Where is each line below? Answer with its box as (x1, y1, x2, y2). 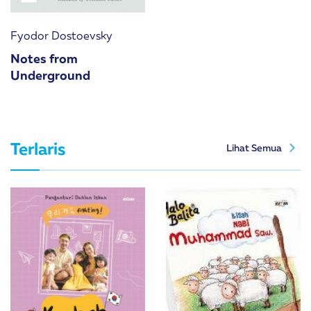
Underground (10, 67, 90, 83)
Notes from (10, 50, 78, 66)
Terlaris (10, 137, 65, 158)
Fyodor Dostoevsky (10, 28, 112, 42)
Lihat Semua (226, 141, 284, 153)
